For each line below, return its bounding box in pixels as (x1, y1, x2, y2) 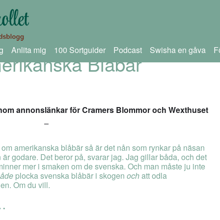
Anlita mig (11, 44, 46, 55)
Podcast (113, 44, 142, 55)
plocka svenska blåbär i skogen (15, 170, 127, 182)
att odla (139, 170, 167, 182)
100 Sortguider (54, 44, 106, 55)
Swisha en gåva (149, 44, 206, 55)
